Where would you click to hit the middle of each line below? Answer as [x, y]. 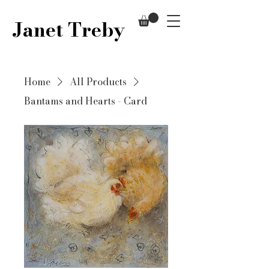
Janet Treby [68, 30]
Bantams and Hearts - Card [86, 101]
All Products [98, 81]
